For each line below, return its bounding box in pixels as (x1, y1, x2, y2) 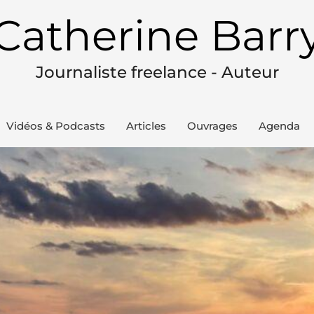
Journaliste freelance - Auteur (35, 62, 279, 82)
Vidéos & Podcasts (6, 119, 105, 132)
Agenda (258, 119, 300, 132)
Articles (125, 119, 166, 132)
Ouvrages (186, 119, 238, 132)
